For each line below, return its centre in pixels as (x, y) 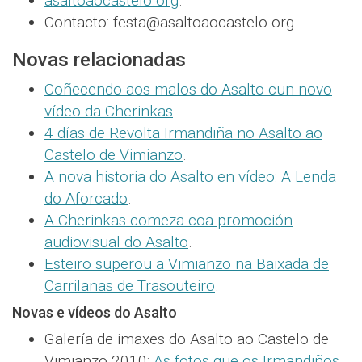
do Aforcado (86, 199)
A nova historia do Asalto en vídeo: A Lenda (190, 177)
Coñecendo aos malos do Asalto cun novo (188, 90)
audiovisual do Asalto (116, 242)
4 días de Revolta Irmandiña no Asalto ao (183, 133)
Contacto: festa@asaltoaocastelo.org (169, 23)
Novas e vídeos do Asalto (95, 313)
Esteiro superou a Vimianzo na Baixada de (187, 264)
